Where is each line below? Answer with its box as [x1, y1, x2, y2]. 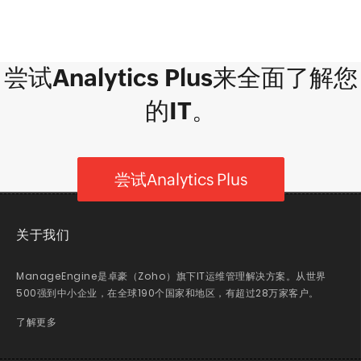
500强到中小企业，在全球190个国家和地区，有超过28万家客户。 [16, 286, 319, 301]
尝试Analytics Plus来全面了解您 [3, 64, 358, 92]
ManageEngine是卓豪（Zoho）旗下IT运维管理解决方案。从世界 [16, 269, 326, 284]
